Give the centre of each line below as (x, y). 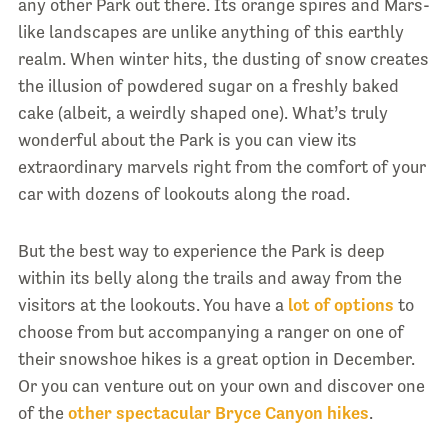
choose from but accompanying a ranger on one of (210, 331)
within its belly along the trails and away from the (209, 277)
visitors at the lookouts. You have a (152, 304)
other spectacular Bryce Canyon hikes (218, 412)
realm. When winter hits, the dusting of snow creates (223, 58)
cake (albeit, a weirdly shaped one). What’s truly (202, 112)
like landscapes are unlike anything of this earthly (210, 31)
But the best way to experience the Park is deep (201, 250)
